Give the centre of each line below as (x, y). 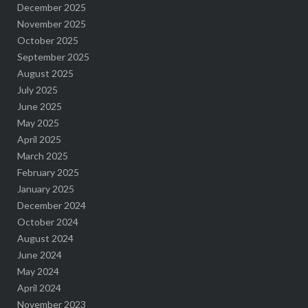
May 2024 (38, 271)
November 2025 (51, 23)
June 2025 (39, 106)
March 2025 (42, 155)
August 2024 (45, 238)
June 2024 (39, 254)
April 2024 (39, 287)
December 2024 (51, 205)
